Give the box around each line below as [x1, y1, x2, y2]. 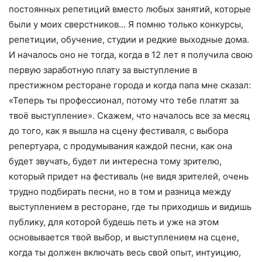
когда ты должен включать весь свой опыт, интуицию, [9, 246, 241, 258]
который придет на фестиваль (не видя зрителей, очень [9, 170, 249, 182]
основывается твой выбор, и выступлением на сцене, [9, 231, 239, 243]
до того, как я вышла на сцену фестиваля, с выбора [9, 125, 228, 136]
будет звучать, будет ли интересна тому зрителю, [9, 155, 222, 167]
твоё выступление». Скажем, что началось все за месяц [9, 109, 250, 121]
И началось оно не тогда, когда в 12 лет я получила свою [9, 49, 253, 60]
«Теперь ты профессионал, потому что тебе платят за [9, 94, 239, 106]
